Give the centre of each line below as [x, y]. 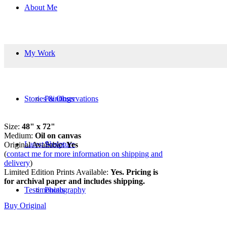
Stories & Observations [61, 99]
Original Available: [35, 144]
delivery [17, 163]
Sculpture [60, 144]
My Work [40, 53]
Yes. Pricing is [134, 172]
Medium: [20, 135]
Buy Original [25, 205]
